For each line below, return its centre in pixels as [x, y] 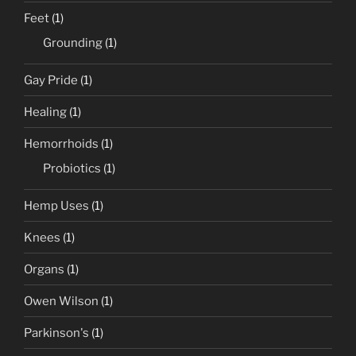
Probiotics [72, 169]
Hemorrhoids [61, 143]
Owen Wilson [61, 301]
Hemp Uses [56, 205]
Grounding [73, 43]
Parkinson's [56, 333]
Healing [45, 112]
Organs [44, 269]
